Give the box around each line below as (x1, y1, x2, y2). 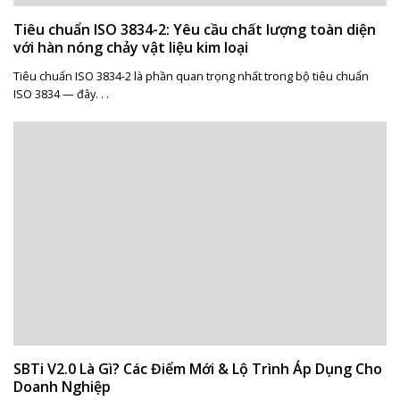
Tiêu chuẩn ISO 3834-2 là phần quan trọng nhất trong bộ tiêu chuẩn (12, 68, 369, 84)
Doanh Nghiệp (12, 377, 111, 397)
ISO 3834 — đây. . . (12, 86, 109, 102)
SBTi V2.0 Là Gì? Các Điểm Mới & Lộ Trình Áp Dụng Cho (12, 359, 382, 379)
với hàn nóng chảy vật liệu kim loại (12, 37, 248, 58)
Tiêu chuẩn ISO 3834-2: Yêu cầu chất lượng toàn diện (12, 20, 376, 40)
